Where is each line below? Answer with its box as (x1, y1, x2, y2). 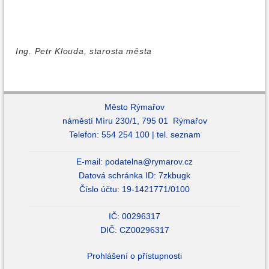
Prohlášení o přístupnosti (87, 251, 182, 261)
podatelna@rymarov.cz (105, 157, 193, 166)
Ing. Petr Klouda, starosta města (16, 46, 153, 56)
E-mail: (76, 157, 105, 166)
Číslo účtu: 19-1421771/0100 (79, 184, 190, 194)
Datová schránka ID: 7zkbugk (79, 171, 190, 180)
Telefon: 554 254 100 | (68, 130, 157, 139)
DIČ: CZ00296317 (100, 225, 169, 235)
